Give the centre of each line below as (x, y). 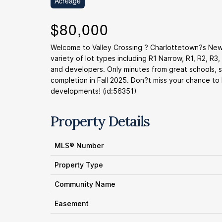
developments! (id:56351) (94, 91)
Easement (72, 203)
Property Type (79, 165)
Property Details (100, 121)
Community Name (85, 184)
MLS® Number (79, 145)
